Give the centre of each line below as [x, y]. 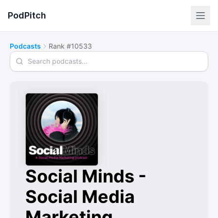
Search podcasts [40, 56]
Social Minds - [86, 176]
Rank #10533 [70, 46]
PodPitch [27, 15]
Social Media [80, 197]
